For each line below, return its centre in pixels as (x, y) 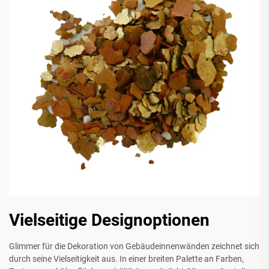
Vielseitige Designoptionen (109, 220)
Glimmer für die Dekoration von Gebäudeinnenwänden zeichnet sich (134, 246)
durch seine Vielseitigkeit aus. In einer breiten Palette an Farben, (126, 259)
